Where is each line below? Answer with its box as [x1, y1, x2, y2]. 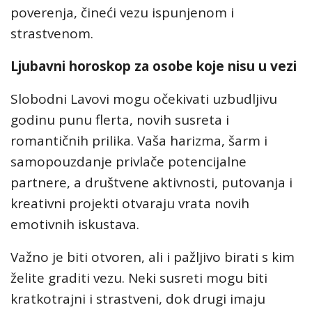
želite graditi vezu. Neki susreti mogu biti [10, 269, 267, 287]
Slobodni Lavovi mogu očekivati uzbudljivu [10, 90, 277, 108]
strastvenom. [10, 24, 93, 42]
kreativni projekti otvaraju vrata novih [10, 194, 249, 212]
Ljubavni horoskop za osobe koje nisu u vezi [10, 57, 297, 75]
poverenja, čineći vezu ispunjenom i [10, 3, 234, 22]
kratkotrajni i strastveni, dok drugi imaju [10, 290, 265, 308]
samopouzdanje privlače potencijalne [10, 153, 247, 171]
